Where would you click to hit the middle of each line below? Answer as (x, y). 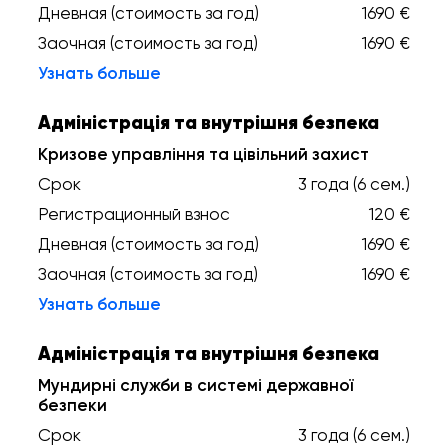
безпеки (72, 405)
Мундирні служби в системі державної (195, 385)
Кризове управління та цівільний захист (203, 154)
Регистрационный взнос (134, 214)
